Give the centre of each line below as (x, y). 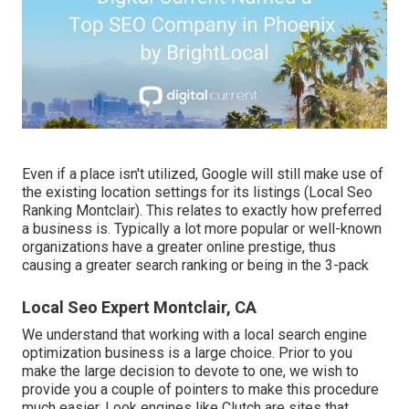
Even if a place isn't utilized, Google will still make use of (203, 173)
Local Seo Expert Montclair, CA (139, 307)
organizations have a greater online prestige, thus (179, 246)
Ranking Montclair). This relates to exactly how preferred (202, 210)
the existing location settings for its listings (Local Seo (197, 192)
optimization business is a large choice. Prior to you (187, 352)
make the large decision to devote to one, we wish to (190, 371)
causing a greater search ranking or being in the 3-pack (195, 265)
